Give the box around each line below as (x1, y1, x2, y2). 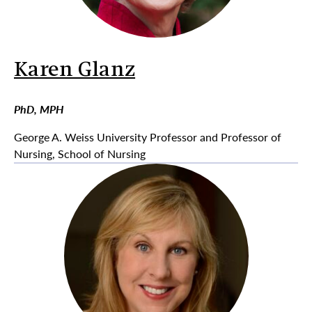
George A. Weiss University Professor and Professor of (14, 129, 281, 145)
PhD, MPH (14, 101, 63, 117)
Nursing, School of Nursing (14, 146, 146, 162)
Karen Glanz (14, 61, 136, 81)
